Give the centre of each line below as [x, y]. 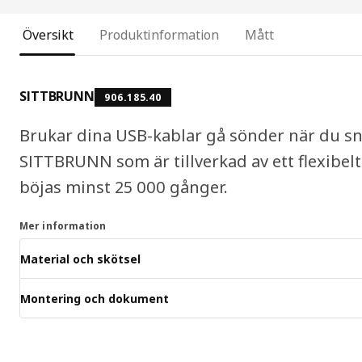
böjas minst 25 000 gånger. [124, 187]
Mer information [63, 226]
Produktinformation [160, 35]
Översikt [48, 35]
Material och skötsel [80, 259]
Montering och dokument [95, 298]
